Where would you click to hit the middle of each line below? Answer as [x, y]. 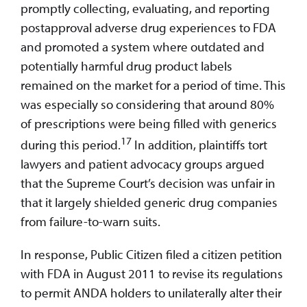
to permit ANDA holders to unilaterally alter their [151, 293]
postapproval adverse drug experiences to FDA [148, 27]
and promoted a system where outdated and [143, 46]
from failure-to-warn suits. [90, 222]
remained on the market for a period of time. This [153, 85]
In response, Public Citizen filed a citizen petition [151, 255]
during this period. [71, 145]
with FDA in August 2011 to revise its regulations [152, 274]
